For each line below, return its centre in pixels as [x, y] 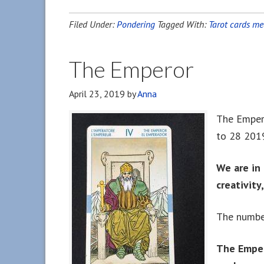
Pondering [136, 24]
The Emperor [131, 69]
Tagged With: [183, 24]
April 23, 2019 [97, 94]
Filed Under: [93, 24]
